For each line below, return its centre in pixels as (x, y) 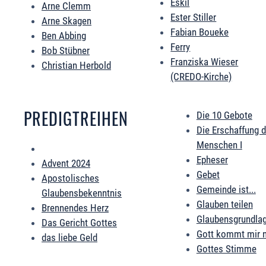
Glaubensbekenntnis (82, 193)
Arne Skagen (66, 21)
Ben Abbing (64, 36)
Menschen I (219, 145)
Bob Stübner (66, 51)
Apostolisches (70, 178)
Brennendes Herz (75, 208)
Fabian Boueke (200, 32)
